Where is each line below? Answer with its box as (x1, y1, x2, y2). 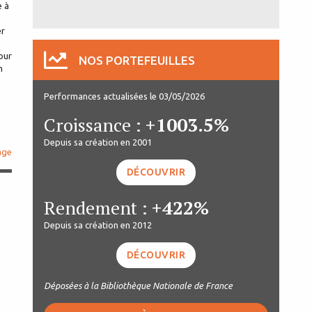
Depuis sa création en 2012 (44, 219, 152, 230)
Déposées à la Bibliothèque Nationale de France (44, 280, 233, 290)
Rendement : (44, 195, 152, 219)
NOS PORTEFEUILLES (79, 53, 195, 67)
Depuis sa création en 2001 (44, 136, 152, 147)
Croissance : (44, 112, 146, 136)
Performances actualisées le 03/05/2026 (44, 91, 205, 101)
